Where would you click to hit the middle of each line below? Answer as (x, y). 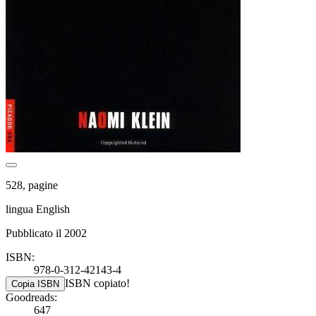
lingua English (38, 209)
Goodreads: (31, 297)
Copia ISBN (35, 284)
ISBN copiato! (97, 283)
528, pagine (32, 185)
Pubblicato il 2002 (46, 233)
